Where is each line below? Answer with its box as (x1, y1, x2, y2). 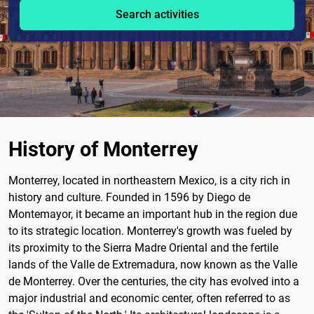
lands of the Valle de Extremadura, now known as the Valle (8, 257, 297, 271)
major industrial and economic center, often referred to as (8, 291, 290, 305)
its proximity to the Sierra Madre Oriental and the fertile (8, 240, 278, 254)
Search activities (115, 8, 199, 22)
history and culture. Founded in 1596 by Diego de (8, 190, 250, 204)
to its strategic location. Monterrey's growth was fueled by (8, 224, 292, 238)
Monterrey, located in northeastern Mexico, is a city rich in (8, 173, 290, 187)
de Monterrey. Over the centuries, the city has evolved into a (8, 274, 299, 288)
